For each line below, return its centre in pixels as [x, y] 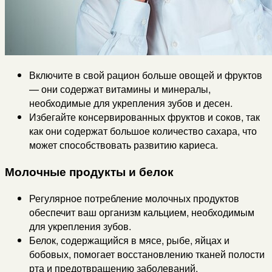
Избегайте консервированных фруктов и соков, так [144, 117]
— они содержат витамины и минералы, [120, 89]
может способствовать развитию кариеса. [124, 145]
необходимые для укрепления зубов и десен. [131, 103]
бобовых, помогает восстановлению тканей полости [147, 254]
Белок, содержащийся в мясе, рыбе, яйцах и [129, 240]
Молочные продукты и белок [89, 171]
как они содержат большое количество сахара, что [143, 131]
